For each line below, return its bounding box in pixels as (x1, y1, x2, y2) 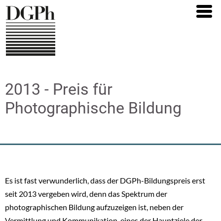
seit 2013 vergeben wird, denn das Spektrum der (5, 188, 167, 198)
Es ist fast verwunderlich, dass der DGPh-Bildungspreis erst (5, 175, 205, 185)
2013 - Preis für (5, 79, 112, 99)
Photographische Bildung (5, 98, 182, 117)
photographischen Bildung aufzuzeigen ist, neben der (5, 202, 184, 212)
